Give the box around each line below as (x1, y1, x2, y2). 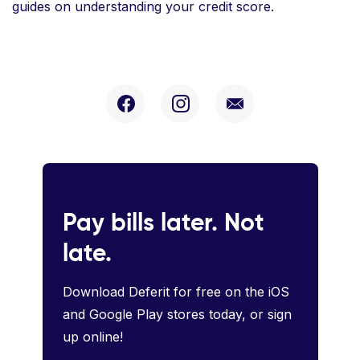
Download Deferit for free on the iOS (62, 283, 289, 300)
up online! (62, 328, 123, 345)
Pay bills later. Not (62, 207, 264, 237)
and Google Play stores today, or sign (62, 305, 292, 322)
